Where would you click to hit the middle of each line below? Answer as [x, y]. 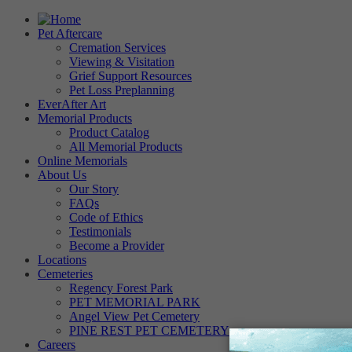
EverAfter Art [72, 104]
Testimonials [100, 231]
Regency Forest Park [121, 288]
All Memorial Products [126, 147]
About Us [62, 175]
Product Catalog [109, 132]
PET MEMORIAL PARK [135, 302]
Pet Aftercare [70, 33]
